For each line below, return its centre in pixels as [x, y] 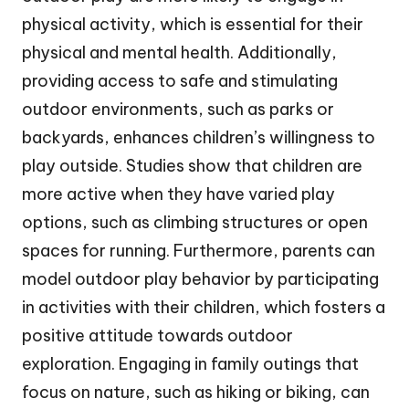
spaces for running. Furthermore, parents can [199, 251]
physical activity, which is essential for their [193, 25]
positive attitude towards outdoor [157, 336]
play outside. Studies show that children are [192, 166]
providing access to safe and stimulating [180, 81]
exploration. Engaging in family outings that [190, 364]
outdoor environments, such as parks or [178, 110]
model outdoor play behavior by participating [200, 279]
